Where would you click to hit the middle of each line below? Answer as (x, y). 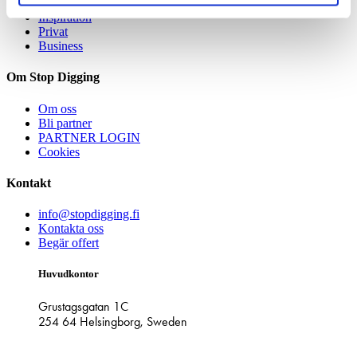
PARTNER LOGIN (89, 137)
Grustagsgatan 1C (83, 306)
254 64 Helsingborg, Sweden (113, 321)
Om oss (57, 108)
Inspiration (65, 18)
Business (61, 46)
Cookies (59, 151)
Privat (53, 32)
